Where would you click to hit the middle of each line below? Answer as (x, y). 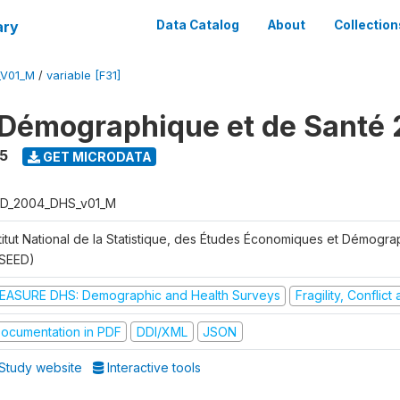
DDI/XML (162, 331)
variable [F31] (83, 75)
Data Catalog (198, 25)
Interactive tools (153, 367)
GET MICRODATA (96, 156)
